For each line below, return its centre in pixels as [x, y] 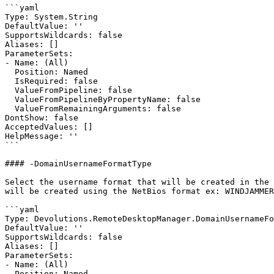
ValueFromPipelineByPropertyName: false [10, 99]
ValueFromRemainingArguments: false [10, 109]
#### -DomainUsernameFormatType [78, 164]
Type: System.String [51, 17]
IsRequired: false [10, 81]
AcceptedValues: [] [49, 127]
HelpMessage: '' [42, 136]
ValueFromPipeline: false [10, 90]
